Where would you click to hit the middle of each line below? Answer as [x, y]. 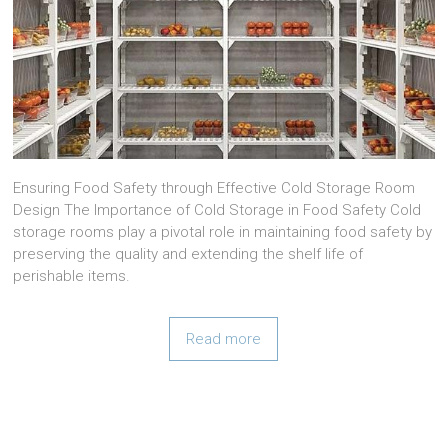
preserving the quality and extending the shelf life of [188, 253]
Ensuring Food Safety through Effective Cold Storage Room [214, 187]
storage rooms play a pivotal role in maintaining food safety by [223, 231]
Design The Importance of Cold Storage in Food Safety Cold [217, 209]
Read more [224, 338]
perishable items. [72, 275]
